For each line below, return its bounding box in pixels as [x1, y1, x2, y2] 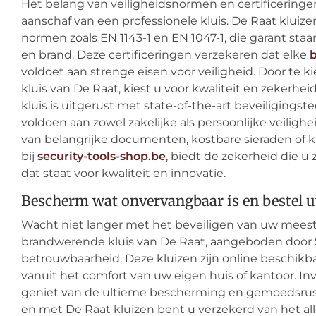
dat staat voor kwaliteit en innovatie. [21, 166, 226, 180]
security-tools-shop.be [37, 150, 166, 163]
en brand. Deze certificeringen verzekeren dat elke [21, 48, 310, 61]
